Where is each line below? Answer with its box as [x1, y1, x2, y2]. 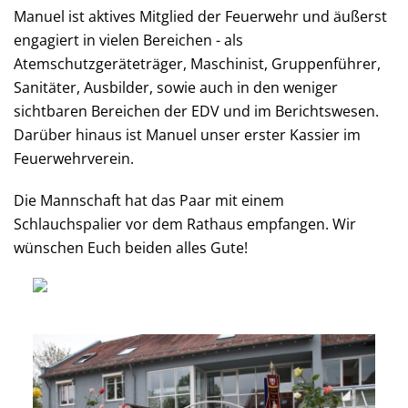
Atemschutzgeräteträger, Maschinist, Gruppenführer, [14, 54, 381, 74]
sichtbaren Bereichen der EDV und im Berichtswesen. [14, 101, 379, 121]
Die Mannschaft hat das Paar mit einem [14, 190, 284, 210]
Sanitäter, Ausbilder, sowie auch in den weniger [14, 77, 338, 97]
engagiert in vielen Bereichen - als [14, 30, 243, 50]
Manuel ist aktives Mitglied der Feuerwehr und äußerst [14, 6, 387, 26]
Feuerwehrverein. [14, 148, 134, 168]
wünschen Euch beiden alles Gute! [14, 238, 248, 258]
